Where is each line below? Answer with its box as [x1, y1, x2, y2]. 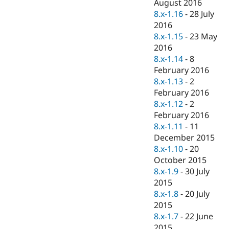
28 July [190, 8, 215, 20]
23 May [190, 31, 218, 42]
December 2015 [154, 132, 215, 144]
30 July [185, 166, 210, 177]
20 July [185, 188, 210, 200]
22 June [185, 211, 214, 222]
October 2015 [154, 154, 207, 166]
